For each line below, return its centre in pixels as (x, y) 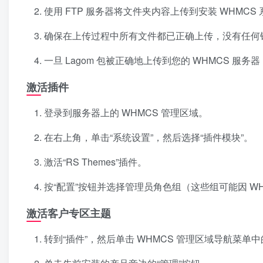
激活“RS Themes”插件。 (95, 162)
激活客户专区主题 (69, 213)
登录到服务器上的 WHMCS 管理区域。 (126, 113)
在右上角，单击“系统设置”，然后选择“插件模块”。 (149, 137)
